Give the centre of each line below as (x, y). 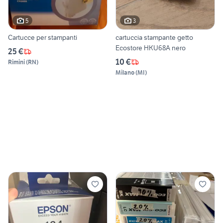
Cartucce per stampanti (43, 38)
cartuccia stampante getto (154, 38)
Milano (125, 73)
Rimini (16, 62)
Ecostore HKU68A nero (151, 48)
